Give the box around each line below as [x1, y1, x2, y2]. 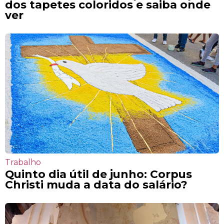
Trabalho [5, 157, 41, 167]
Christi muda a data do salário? [5, 177, 187, 191]
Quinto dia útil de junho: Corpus [5, 167, 192, 180]
